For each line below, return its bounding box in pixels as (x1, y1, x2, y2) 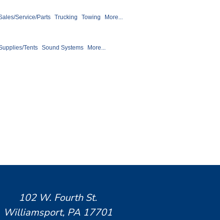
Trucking (55, 14, 78, 21)
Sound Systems (42, 44, 83, 52)
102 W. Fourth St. (19, 191, 97, 205)
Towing (82, 14, 101, 21)
